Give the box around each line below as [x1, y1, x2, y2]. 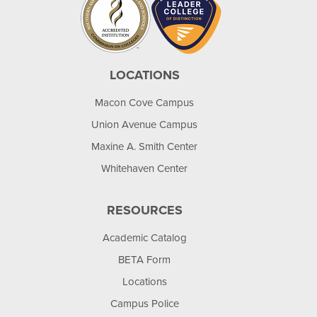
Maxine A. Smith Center [91, 140, 197, 153]
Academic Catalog [102, 231, 187, 244]
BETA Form [118, 253, 171, 266]
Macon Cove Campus [95, 96, 194, 109]
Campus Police [110, 297, 179, 310]
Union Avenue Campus [91, 118, 197, 131]
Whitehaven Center [101, 162, 188, 175]
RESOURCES [106, 202, 183, 218]
